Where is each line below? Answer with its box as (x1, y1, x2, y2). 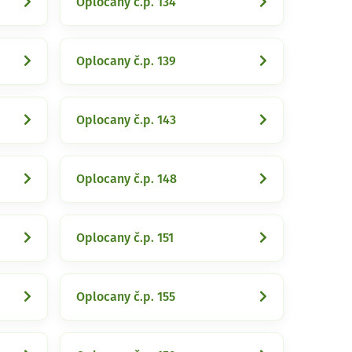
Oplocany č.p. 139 (76, 55, 176, 68)
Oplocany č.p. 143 (76, 114, 176, 126)
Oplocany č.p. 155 (76, 291, 175, 303)
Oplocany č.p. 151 (76, 232, 174, 244)
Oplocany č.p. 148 (76, 173, 177, 185)
